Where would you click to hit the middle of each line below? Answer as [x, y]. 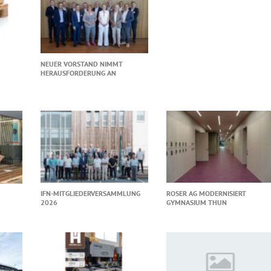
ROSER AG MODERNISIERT [207, 194]
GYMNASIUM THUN [197, 203]
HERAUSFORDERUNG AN [78, 73]
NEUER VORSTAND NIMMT [81, 64]
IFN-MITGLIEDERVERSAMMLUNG [90, 194]
